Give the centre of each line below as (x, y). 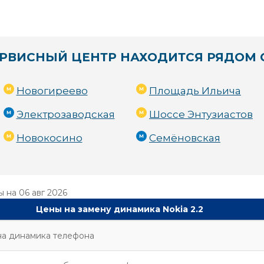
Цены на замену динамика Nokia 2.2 (120, 209)
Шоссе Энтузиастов (201, 114)
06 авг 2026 (43, 193)
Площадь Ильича (195, 91)
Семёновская (185, 138)
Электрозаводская (65, 114)
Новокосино (49, 138)
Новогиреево (52, 91)
